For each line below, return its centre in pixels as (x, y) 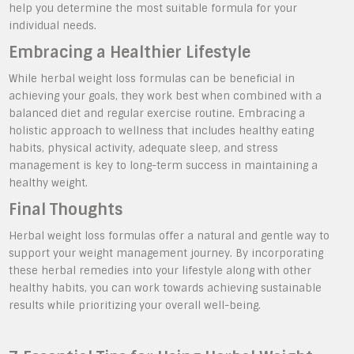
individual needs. (53, 26)
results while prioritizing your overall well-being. (135, 305)
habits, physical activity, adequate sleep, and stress (144, 148)
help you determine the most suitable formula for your (153, 8)
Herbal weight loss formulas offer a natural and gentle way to (169, 236)
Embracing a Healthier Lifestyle (130, 53)
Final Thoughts (66, 210)
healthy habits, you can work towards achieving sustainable (166, 288)
